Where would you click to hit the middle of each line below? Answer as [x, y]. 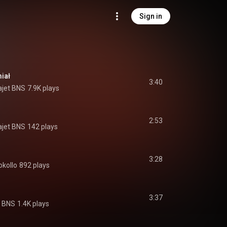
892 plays [34, 165]
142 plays [43, 127]
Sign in [151, 16]
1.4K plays [33, 204]
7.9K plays [43, 88]
